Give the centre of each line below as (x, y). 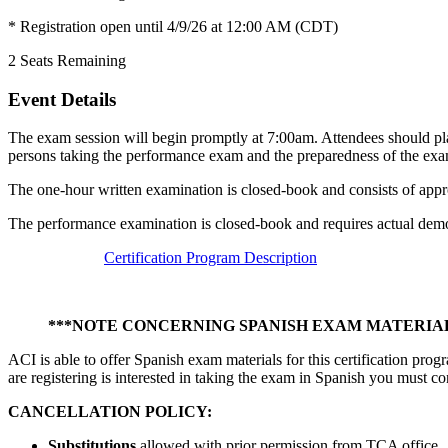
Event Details (62, 99)
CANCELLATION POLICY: (110, 412)
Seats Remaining (73, 60)
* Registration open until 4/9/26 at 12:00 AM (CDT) (173, 26)
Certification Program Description (210, 258)
